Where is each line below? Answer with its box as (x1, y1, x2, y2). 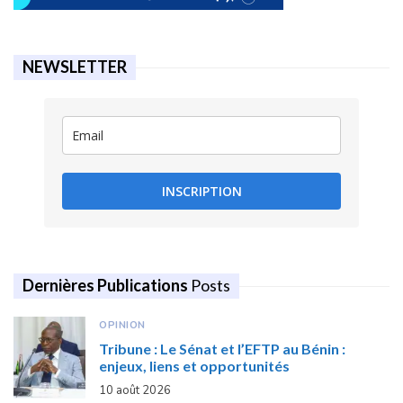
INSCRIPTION (161, 183, 242, 201)
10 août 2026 (99, 382, 171, 399)
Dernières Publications (22, 275, 191, 296)
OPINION (99, 318, 146, 333)
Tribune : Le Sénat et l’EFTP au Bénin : (99, 340, 345, 358)
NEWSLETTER (22, 57, 127, 77)
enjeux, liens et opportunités (99, 357, 290, 375)
